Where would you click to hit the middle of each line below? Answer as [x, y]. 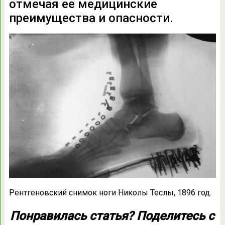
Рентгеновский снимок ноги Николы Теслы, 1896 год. [110, 192]
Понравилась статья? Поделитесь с [113, 216]
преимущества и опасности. [91, 18]
